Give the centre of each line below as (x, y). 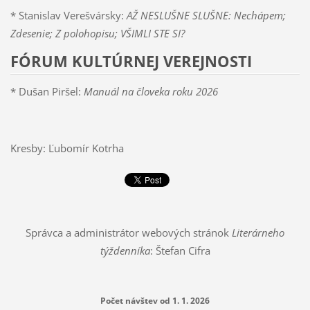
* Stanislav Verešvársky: (68, 16)
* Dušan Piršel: (45, 92)
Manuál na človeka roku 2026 (149, 92)
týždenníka (125, 250)
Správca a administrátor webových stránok (129, 232)
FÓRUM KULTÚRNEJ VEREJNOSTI (131, 62)
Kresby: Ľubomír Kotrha (67, 148)
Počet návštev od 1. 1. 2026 (155, 300)
